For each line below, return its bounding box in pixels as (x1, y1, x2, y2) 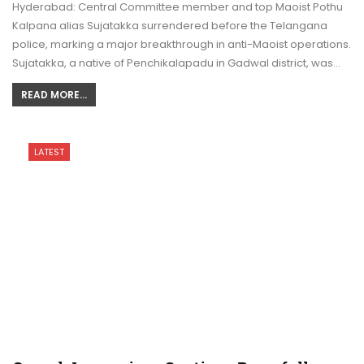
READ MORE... (21, 87, 87, 102)
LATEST (34, 145, 64, 158)
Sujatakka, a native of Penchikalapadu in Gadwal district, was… (12, 54, 340, 71)
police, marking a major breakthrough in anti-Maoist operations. (12, 36, 351, 52)
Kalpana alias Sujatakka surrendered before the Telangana (12, 17, 327, 33)
